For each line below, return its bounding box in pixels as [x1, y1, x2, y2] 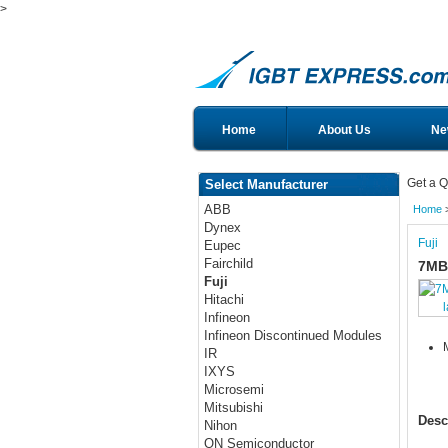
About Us [318, 123, 371, 137]
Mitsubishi [204, 400, 264, 416]
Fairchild [204, 256, 254, 272]
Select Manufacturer [205, 177, 328, 192]
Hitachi [204, 292, 245, 308]
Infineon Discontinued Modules [204, 328, 383, 344]
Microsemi [204, 382, 265, 398]
